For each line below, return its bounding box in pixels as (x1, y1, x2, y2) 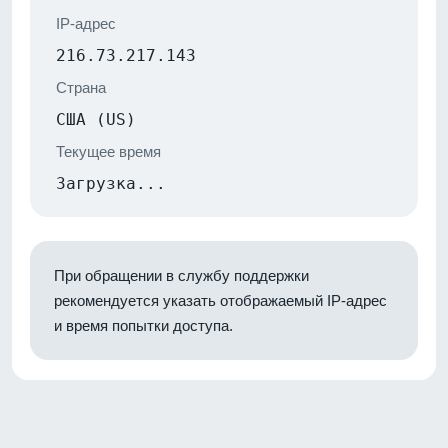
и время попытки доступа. (54, 316, 233, 334)
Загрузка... (56, 173, 166, 193)
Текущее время (56, 142, 161, 160)
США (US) (56, 109, 136, 129)
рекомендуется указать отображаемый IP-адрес (54, 291, 387, 309)
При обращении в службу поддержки (54, 266, 309, 284)
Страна (56, 78, 106, 96)
